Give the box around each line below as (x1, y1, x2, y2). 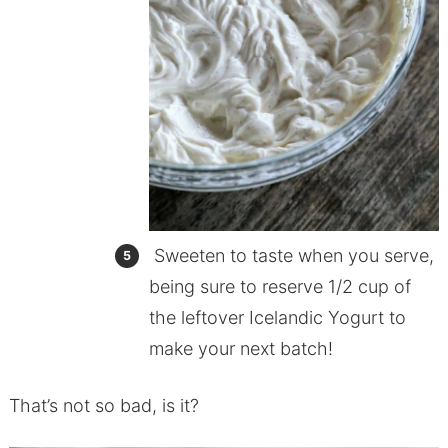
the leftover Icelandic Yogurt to (148, 306, 406, 328)
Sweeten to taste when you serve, (148, 244, 434, 266)
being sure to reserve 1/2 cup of (148, 275, 411, 297)
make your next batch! (148, 337, 333, 359)
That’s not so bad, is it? (8, 394, 199, 416)
